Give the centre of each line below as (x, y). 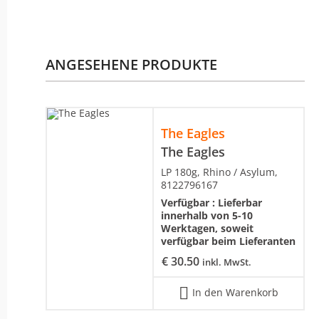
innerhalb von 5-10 (207, 215)
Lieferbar (240, 202)
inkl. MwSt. (227, 262)
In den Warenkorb (235, 292)
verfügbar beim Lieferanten (228, 241)
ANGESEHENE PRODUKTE (131, 64)
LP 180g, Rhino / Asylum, (219, 172)
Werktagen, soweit (207, 228)
